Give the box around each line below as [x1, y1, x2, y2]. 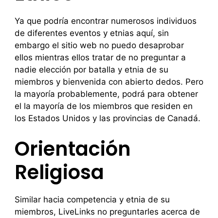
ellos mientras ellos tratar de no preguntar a [15, 53, 186, 62]
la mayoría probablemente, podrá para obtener [15, 89, 198, 99]
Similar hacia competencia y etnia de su [15, 194, 170, 204]
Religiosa [15, 158, 104, 186]
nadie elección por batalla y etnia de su [15, 65, 168, 74]
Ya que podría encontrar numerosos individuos [15, 16, 197, 26]
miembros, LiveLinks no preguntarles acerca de [15, 206, 200, 217]
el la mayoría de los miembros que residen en [15, 101, 193, 111]
